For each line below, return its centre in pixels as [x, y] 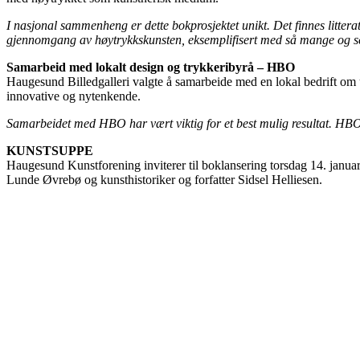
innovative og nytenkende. [74, 96]
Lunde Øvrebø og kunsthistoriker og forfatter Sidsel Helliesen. [164, 179]
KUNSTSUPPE [50, 150]
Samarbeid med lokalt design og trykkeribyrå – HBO [151, 67]
